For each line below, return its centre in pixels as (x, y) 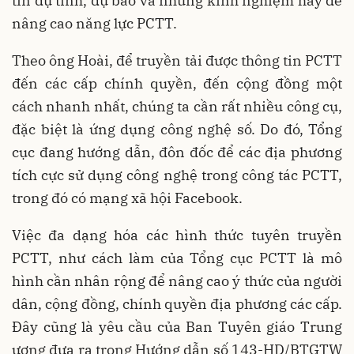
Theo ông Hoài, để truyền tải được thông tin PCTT (177, 61)
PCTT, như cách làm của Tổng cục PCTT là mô (177, 258)
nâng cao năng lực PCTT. (94, 24)
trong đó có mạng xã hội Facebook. (127, 198)
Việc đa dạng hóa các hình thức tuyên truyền (177, 235)
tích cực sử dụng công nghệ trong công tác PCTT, (177, 175)
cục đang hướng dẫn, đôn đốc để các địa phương (177, 153)
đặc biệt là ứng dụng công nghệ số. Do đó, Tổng (177, 130)
